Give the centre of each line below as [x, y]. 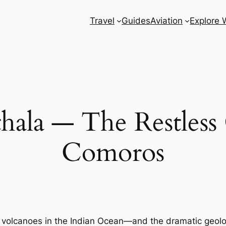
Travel [102, 21]
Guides [136, 21]
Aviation [167, 21]
